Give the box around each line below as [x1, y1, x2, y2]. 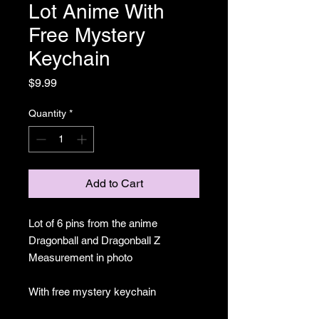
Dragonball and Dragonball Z [28, 234, 163, 246]
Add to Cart [85, 177, 143, 190]
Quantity [28, 108, 66, 119]
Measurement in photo [28, 251, 132, 263]
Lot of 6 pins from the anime [28, 217, 157, 229]
